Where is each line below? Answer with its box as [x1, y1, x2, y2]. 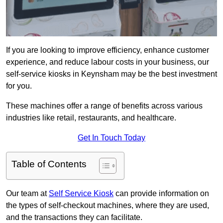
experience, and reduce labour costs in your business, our [6, 58, 209, 67]
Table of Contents [11, 159, 87, 170]
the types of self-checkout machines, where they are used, [6, 201, 209, 210]
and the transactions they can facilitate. [6, 213, 142, 222]
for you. [6, 82, 32, 91]
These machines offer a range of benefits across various [6, 102, 203, 111]
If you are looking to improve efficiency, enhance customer [6, 46, 209, 55]
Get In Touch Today [78, 133, 145, 142]
